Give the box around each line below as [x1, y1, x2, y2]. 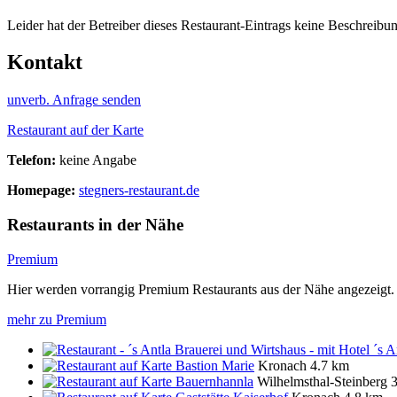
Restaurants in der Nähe [7, 215, 183, 235]
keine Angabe [59, 152, 136, 168]
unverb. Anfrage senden [7, 92, 141, 108]
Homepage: [7, 183, 75, 198]
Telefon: [7, 152, 59, 168]
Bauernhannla [175, 373, 253, 389]
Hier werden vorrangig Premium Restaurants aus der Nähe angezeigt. [7, 281, 394, 297]
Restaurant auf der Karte [7, 122, 144, 138]
